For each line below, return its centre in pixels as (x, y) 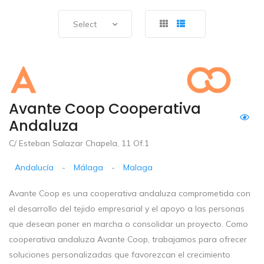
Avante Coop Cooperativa (105, 109)
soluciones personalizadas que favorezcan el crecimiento (120, 254)
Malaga (138, 167)
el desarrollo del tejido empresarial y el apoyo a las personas (127, 208)
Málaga (89, 167)
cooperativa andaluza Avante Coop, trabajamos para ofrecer (128, 239)
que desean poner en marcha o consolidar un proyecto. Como (128, 224)
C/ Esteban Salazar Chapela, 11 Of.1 (79, 143)
